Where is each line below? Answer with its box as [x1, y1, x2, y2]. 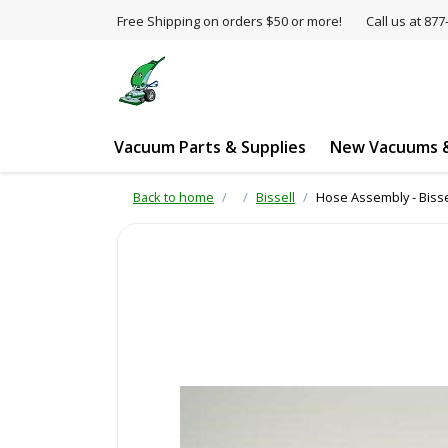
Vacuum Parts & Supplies [114, 136, 306, 158]
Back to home [133, 188, 214, 206]
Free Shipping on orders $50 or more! [117, 12, 342, 30]
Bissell [256, 188, 295, 206]
